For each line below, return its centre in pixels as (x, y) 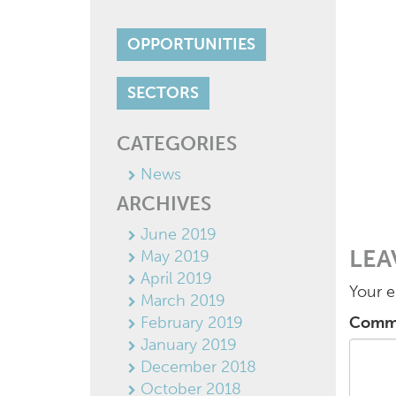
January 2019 (189, 345)
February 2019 (192, 323)
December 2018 (198, 367)
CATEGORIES (177, 144)
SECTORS (163, 93)
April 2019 (176, 278)
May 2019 (175, 256)
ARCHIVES (164, 204)
